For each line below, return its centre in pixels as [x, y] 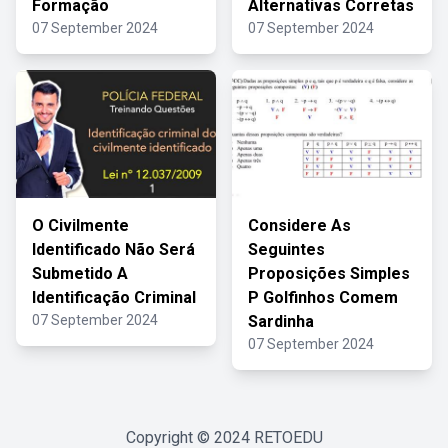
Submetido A [80, 273]
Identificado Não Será [113, 249]
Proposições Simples [329, 273]
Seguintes [286, 249]
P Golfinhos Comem [323, 297]
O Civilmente [80, 225]
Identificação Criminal [114, 297]
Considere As [299, 225]
